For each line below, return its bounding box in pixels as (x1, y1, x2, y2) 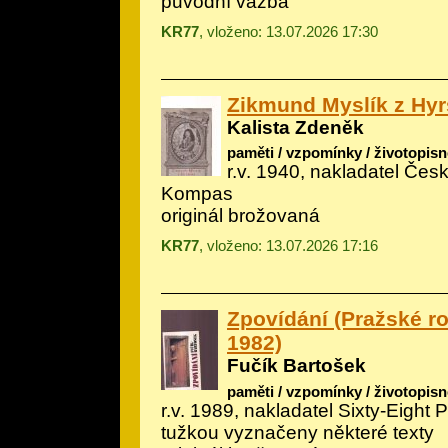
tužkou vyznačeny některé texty (161, 421, 434, 443)
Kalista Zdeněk (227, 116, 364, 138)
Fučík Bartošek (227, 355, 366, 377)
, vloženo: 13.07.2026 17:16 (199, 237, 378, 255)
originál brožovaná (161, 205, 320, 227)
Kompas (161, 183, 233, 205)
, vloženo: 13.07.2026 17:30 (199, 22, 378, 40)
